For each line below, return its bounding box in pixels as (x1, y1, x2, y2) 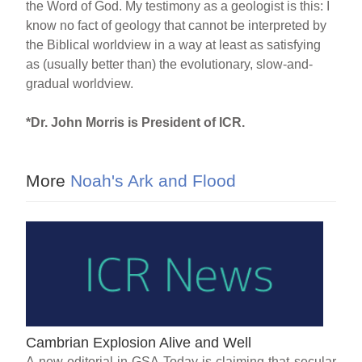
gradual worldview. (26, 76, 134, 90)
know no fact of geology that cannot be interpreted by (26, 18, 327, 32)
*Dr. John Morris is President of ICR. (26, 115, 246, 129)
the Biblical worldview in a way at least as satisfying (26, 37, 322, 52)
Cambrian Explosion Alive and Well (26, 334, 252, 351)
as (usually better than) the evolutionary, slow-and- (26, 57, 314, 71)
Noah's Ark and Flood (65, 170, 237, 190)
